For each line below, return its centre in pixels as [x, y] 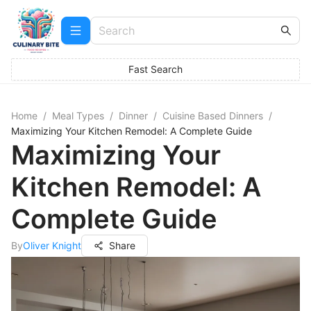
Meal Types [78, 116]
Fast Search [155, 69]
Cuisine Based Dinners [213, 116]
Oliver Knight [52, 245]
